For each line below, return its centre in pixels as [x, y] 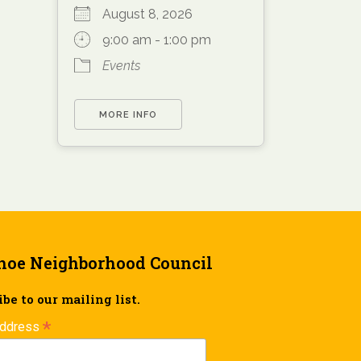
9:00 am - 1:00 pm [157, 40]
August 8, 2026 [154, 15]
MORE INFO [128, 115]
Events [121, 66]
